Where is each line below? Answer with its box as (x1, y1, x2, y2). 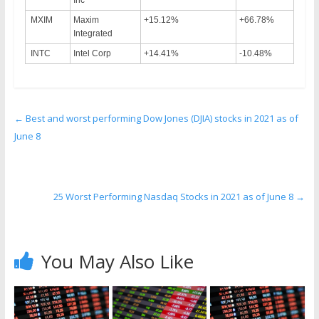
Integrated (73, 28, 113, 39)
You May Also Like (41, 249, 194, 275)
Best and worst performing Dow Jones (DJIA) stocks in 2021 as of (23, 112, 298, 125)
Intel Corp (73, 48, 111, 59)
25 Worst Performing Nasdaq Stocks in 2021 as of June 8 (53, 190, 296, 204)
